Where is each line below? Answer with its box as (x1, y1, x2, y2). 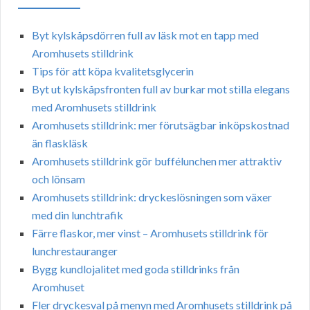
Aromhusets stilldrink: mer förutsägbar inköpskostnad (32, 118, 289, 132)
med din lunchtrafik (32, 208, 123, 222)
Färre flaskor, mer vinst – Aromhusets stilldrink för (32, 226, 268, 240)
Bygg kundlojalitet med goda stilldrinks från (32, 262, 239, 276)
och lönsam (32, 172, 85, 186)
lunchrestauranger (32, 244, 118, 258)
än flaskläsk (32, 136, 88, 150)
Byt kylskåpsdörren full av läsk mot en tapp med (32, 28, 259, 42)
